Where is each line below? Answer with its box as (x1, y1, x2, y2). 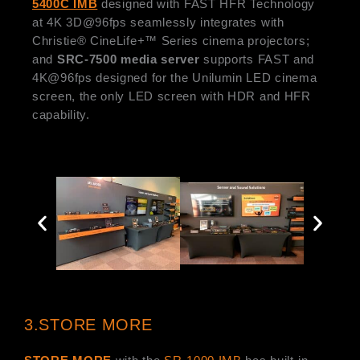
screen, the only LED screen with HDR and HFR (32, 88, 311, 103)
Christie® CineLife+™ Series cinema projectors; (32, 33, 310, 47)
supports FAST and (199, 51, 315, 66)
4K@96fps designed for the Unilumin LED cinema (32, 70, 317, 84)
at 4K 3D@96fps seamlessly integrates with (32, 14, 284, 29)
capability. (32, 107, 90, 121)
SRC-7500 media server (56, 51, 200, 66)
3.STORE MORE (24, 315, 158, 333)
